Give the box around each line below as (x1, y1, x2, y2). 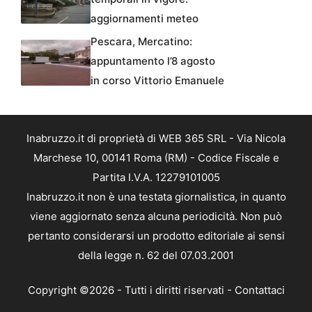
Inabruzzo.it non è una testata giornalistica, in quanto (26, 189, 286, 203)
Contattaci (234, 283, 285, 297)
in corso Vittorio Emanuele (91, 73, 224, 87)
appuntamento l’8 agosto (91, 54, 215, 68)
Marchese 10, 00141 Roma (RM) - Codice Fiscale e (33, 150, 279, 164)
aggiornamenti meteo (91, 11, 198, 25)
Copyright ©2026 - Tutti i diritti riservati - (27, 283, 235, 297)
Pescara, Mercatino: (91, 34, 192, 48)
